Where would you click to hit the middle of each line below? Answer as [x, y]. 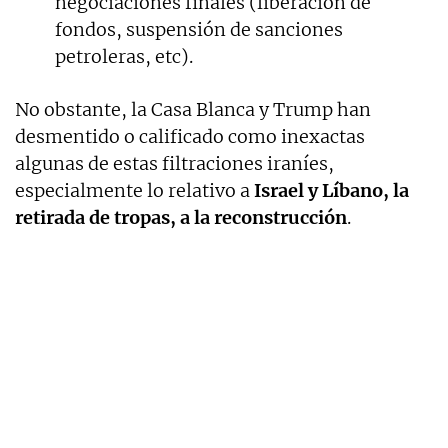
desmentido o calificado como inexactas [190, 136]
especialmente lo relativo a [134, 190]
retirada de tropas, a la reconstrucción [181, 217]
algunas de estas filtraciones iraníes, [174, 163]
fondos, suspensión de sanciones [199, 29]
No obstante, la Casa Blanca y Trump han [193, 109]
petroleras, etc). [124, 56]
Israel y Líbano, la [331, 190]
